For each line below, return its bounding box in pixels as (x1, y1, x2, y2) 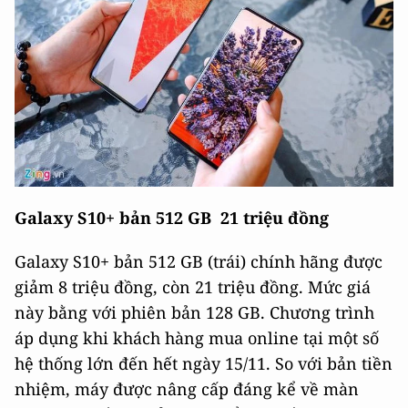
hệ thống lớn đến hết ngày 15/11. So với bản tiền (15, 352, 393, 374)
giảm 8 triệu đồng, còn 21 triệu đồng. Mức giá (15, 275, 371, 298)
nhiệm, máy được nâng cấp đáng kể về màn (15, 377, 359, 400)
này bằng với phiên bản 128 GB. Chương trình (15, 301, 374, 323)
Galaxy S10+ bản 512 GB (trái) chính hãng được (15, 250, 382, 272)
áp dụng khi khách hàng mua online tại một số (15, 326, 379, 349)
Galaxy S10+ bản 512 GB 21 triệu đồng (15, 206, 329, 229)
